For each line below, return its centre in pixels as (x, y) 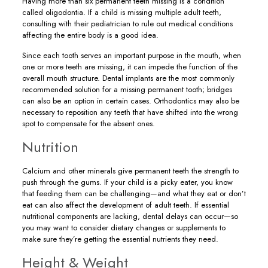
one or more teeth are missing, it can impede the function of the (130, 67)
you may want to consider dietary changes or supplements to (124, 228)
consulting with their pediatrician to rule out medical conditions (127, 24)
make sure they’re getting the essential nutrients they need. (120, 239)
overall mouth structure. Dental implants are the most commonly (128, 78)
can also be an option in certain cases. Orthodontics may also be (130, 101)
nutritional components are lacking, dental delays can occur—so (130, 216)
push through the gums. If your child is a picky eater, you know (127, 182)
